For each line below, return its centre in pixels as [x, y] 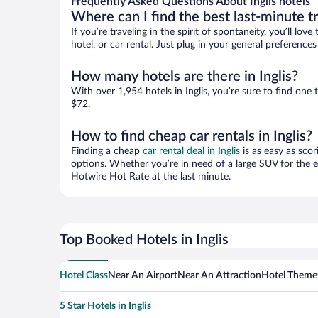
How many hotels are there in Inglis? [185, 77]
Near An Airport [143, 276]
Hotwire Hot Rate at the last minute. [151, 177]
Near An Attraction [219, 276]
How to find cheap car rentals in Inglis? [192, 137]
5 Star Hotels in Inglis [105, 306]
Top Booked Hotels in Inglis [144, 240]
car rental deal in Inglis [191, 152]
